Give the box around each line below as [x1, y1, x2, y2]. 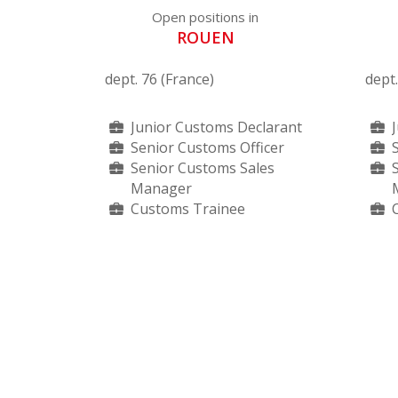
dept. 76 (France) [104, 68, 214, 89]
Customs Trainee [130, 198, 245, 219]
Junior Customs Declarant [130, 116, 302, 137]
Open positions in [152, 7, 259, 26]
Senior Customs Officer [130, 137, 284, 157]
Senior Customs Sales [130, 157, 275, 178]
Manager [130, 178, 192, 198]
